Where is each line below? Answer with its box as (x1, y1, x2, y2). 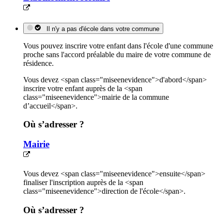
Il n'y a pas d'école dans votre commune (43, 25, 159, 32)
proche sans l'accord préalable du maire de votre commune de (23, 50, 211, 59)
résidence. (23, 59, 54, 67)
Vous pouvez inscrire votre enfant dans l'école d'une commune (23, 41, 213, 50)
